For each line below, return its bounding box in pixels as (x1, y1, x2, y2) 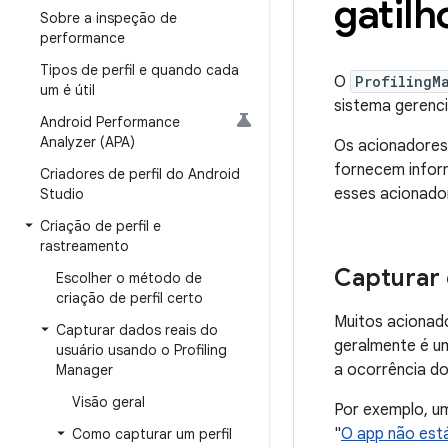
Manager (56, 361, 113, 379)
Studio (40, 185, 84, 203)
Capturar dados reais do (56, 321, 218, 339)
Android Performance (40, 113, 180, 131)
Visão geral (72, 393, 145, 411)
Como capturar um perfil (72, 425, 232, 443)
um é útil (40, 81, 95, 99)
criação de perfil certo (56, 289, 203, 307)
